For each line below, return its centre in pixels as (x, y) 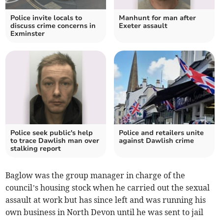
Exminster (28, 34)
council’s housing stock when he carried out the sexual (108, 188)
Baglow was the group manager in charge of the (96, 176)
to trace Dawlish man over (55, 141)
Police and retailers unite (161, 133)
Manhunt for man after (157, 18)
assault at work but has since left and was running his (106, 200)
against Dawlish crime (156, 141)
